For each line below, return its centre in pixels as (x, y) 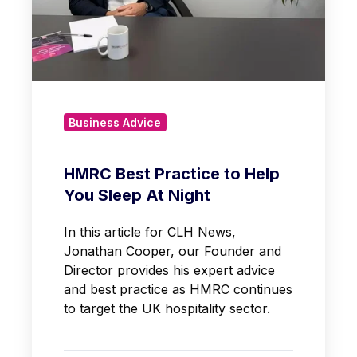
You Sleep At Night (137, 196)
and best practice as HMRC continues (178, 290)
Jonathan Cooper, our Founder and (173, 251)
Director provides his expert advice (169, 271)
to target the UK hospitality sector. (167, 309)
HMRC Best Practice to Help (172, 174)
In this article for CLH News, (150, 232)
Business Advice (115, 122)
